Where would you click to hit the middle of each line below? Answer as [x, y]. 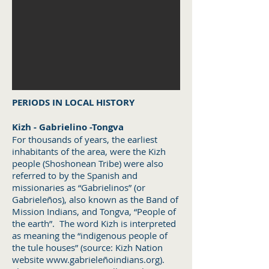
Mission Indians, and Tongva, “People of [94, 211]
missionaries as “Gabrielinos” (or [79, 187]
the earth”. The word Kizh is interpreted [94, 223]
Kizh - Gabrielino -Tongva [68, 127]
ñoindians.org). [135, 259]
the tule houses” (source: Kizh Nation [87, 247]
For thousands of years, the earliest [85, 139]
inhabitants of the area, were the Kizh [89, 151]
